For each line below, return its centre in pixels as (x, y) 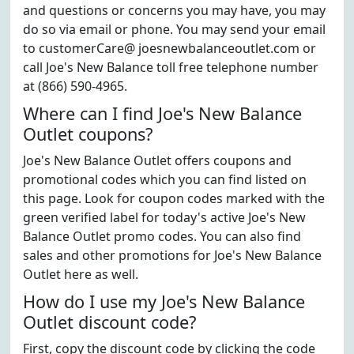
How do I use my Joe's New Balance (164, 301)
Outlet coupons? (88, 134)
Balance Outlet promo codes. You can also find (162, 236)
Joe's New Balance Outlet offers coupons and (157, 160)
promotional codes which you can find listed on (165, 179)
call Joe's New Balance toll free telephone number (171, 67)
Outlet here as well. (81, 274)
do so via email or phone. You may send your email (174, 29)
